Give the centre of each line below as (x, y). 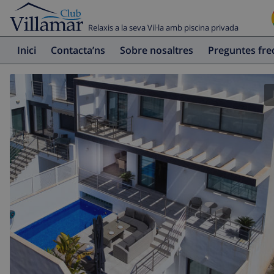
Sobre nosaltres (159, 50)
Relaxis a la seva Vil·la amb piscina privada (163, 28)
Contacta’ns (81, 50)
